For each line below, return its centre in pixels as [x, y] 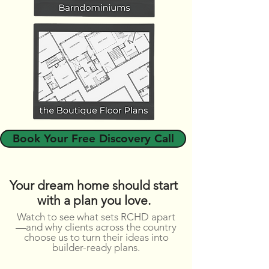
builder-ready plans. [96, 247]
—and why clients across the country [96, 227]
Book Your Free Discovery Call [93, 138]
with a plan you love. [94, 200]
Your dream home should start [94, 185]
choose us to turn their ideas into [96, 237]
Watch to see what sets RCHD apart [96, 217]
